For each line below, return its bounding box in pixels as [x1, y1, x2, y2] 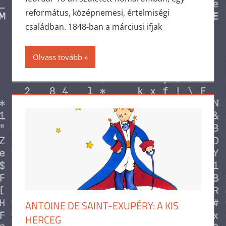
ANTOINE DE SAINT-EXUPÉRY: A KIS [25, 197, 179, 213]
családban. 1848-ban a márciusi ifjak [25, 21, 162, 33]
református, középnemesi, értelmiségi [25, 7, 169, 19]
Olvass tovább [32, 52, 82, 63]
